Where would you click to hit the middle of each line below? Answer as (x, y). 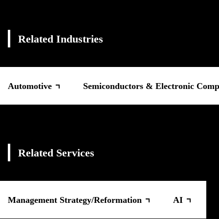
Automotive (30, 86)
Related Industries (61, 39)
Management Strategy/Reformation (75, 200)
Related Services (56, 153)
